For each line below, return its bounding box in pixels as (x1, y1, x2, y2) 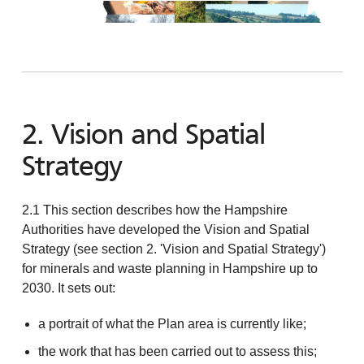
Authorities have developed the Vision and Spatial (21, 222, 310, 236)
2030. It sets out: (21, 280, 115, 295)
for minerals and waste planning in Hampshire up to (21, 261, 318, 275)
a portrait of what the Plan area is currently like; (37, 316, 306, 331)
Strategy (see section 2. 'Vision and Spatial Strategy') (21, 241, 326, 256)
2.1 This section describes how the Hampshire (21, 202, 288, 217)
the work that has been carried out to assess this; (37, 344, 317, 358)
